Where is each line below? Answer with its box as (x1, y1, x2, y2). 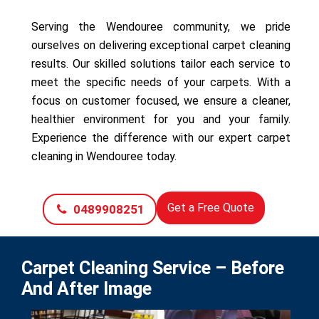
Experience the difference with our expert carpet (31, 130, 291, 145)
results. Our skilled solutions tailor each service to (31, 56, 291, 70)
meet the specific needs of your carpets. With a (31, 75, 291, 89)
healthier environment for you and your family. (31, 112, 291, 126)
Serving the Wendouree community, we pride (31, 19, 291, 33)
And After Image (21, 278, 152, 299)
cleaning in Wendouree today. (31, 149, 177, 163)
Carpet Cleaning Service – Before (21, 257, 284, 278)
